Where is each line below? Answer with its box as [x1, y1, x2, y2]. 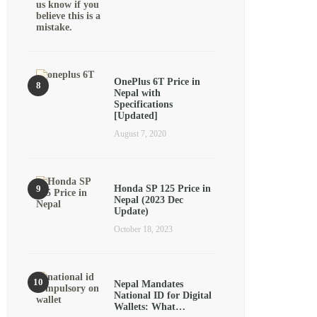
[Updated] [114, 110, 158, 121]
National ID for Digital [114, 290, 212, 301]
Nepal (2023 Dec [114, 195, 183, 205]
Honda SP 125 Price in [114, 183, 211, 194]
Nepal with [114, 88, 161, 98]
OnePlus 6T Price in [114, 76, 200, 87]
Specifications [114, 99, 173, 110]
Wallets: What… [114, 301, 185, 312]
